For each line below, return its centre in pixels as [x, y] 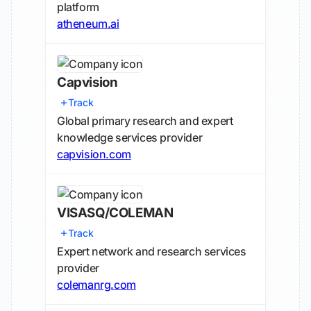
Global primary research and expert [145, 121]
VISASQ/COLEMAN [115, 213]
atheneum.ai [88, 24]
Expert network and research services [152, 251]
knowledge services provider [130, 137]
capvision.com [94, 154]
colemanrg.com [96, 285]
